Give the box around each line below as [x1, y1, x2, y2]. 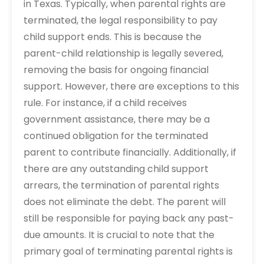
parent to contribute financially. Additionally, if [24, 146, 236, 159]
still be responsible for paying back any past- [24, 212, 234, 225]
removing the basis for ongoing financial [24, 63, 209, 77]
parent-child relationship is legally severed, [24, 47, 223, 60]
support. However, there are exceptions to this [24, 80, 239, 93]
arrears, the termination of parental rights [24, 179, 219, 192]
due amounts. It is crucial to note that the [24, 228, 214, 242]
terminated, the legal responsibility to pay [24, 14, 217, 27]
